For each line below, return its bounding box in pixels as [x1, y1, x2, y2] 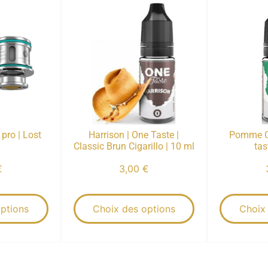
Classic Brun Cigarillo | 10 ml [73, 140, 194, 152]
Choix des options [92, 202, 175, 215]
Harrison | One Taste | [89, 129, 179, 141]
